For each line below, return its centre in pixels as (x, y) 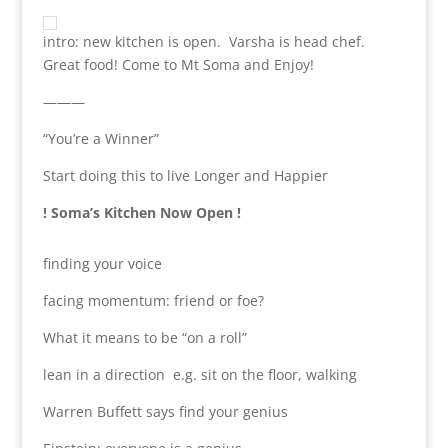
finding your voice (102, 263)
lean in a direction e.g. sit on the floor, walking (199, 374)
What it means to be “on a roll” (144, 337)
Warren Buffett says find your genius (165, 411)
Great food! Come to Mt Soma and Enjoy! (178, 64)
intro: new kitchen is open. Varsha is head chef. (205, 41)
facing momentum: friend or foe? (153, 300)
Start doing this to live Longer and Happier (185, 175)
